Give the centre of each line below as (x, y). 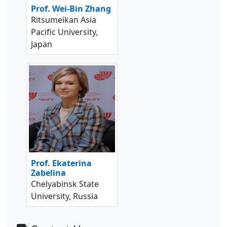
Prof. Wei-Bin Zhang (71, 9)
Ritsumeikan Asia (64, 20)
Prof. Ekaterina (61, 163)
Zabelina (48, 173)
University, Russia (64, 196)
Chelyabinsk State (65, 184)
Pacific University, (64, 32)
